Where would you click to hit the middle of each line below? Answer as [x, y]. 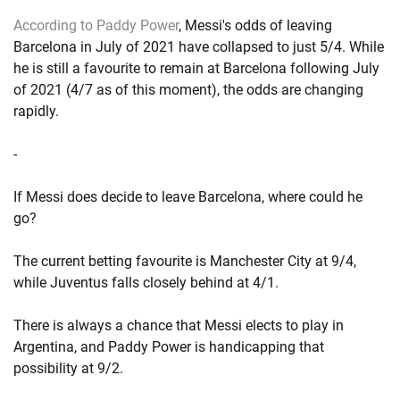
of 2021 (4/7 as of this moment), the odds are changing [188, 90]
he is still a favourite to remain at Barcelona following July [196, 68]
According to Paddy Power [96, 25]
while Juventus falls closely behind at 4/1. [146, 283]
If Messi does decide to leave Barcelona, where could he [188, 197]
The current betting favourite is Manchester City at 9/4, [185, 261]
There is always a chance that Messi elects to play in [179, 325]
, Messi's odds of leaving [255, 25]
